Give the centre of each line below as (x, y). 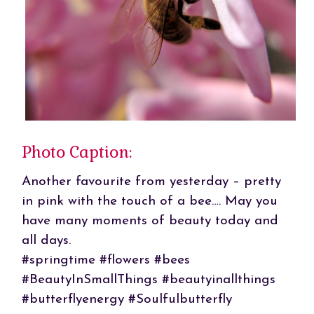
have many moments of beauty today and (150, 221)
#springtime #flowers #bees (105, 260)
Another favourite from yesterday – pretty (151, 182)
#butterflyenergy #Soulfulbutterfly (127, 299)
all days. (46, 240)
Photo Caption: (76, 152)
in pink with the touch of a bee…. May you (149, 201)
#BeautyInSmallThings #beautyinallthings (148, 280)
